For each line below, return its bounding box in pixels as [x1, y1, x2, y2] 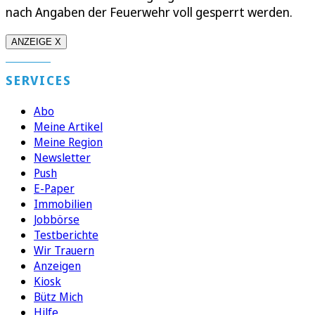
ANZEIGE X [11, 37, 61, 48]
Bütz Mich [34, 289, 83, 305]
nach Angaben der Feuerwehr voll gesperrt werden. [6, 4, 295, 21]
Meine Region [34, 134, 103, 150]
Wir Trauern [34, 243, 94, 259]
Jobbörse [34, 212, 79, 228]
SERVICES [6, 72, 72, 89]
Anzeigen [34, 258, 81, 274]
